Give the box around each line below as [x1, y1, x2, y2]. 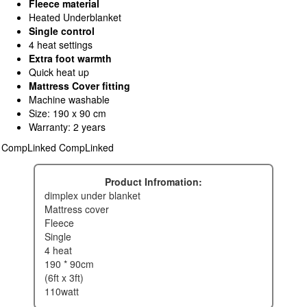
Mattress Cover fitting [29, 79, 130, 93]
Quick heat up [29, 65, 89, 79]
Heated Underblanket [29, 10, 121, 25]
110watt [50, 284, 79, 299]
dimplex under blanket [45, 188, 140, 203]
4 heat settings [29, 38, 93, 52]
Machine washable [29, 93, 110, 107]
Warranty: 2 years [29, 120, 106, 134]
